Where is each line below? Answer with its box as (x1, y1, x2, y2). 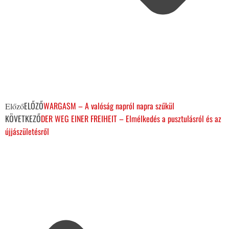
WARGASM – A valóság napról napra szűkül (43, 100, 174, 112)
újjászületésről (5, 125, 49, 138)
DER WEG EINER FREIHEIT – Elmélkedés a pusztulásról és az (41, 112, 221, 125)
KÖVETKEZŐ (5, 112, 41, 125)
